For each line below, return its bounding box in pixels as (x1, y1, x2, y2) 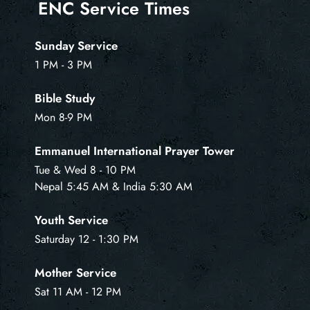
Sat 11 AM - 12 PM (35, 283, 121, 300)
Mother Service (35, 264, 116, 281)
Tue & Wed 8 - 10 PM (35, 161, 136, 178)
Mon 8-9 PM (35, 109, 92, 125)
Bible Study (35, 89, 95, 107)
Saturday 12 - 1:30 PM (35, 230, 138, 247)
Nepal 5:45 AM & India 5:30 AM (35, 178, 192, 194)
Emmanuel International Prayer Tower (35, 142, 235, 159)
